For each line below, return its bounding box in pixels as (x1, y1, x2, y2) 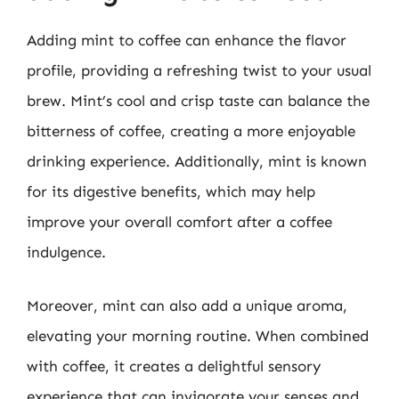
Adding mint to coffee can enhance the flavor (27, 31, 346, 49)
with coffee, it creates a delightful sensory (27, 356, 321, 375)
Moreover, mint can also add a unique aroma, (27, 296, 347, 314)
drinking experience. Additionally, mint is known (27, 152, 367, 170)
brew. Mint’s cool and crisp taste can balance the (27, 92, 370, 110)
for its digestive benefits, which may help (27, 183, 315, 200)
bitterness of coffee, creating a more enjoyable (27, 122, 355, 140)
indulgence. (27, 243, 106, 261)
